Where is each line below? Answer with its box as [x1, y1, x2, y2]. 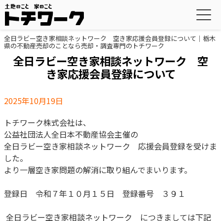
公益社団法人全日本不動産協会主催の [4, 128, 138, 140]
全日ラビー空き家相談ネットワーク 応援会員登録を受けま [4, 140, 217, 152]
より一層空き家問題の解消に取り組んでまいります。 [4, 164, 192, 176]
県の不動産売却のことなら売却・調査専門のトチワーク [4, 41, 164, 50]
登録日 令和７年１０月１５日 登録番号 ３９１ [4, 187, 185, 199]
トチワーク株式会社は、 [4, 116, 91, 128]
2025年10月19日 [4, 95, 63, 107]
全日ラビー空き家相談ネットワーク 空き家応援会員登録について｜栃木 [4, 34, 216, 43]
